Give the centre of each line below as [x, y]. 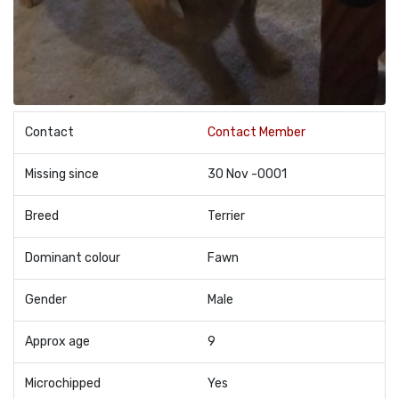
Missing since [62, 174]
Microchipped [63, 383]
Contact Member [256, 132]
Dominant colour [73, 258]
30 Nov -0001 [247, 174]
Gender [46, 300]
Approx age [57, 342]
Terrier [226, 216]
